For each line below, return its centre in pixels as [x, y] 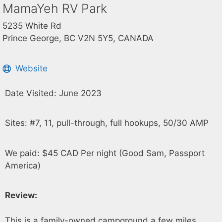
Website [32, 68]
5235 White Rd [32, 26]
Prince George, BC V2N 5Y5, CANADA [78, 38]
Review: [22, 195]
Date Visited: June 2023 [53, 93]
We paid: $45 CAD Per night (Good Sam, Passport [105, 153]
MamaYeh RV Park [55, 8]
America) [23, 165]
